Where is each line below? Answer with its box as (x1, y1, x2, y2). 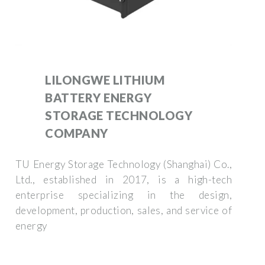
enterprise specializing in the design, (15, 188, 232, 201)
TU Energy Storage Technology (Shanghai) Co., (15, 157, 232, 170)
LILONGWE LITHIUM (45, 72, 164, 87)
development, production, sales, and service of (15, 203, 232, 216)
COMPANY (45, 125, 108, 140)
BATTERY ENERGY (45, 90, 151, 105)
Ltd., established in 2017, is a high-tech (15, 173, 232, 186)
